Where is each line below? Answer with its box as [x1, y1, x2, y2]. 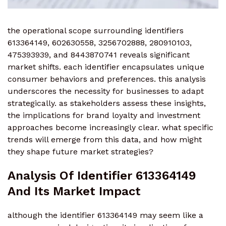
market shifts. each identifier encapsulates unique [8, 62, 204, 72]
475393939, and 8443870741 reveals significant [8, 50, 190, 60]
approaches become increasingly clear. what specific [8, 123, 213, 133]
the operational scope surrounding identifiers [8, 26, 184, 36]
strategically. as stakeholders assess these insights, [8, 98, 206, 108]
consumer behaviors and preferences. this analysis [8, 74, 206, 84]
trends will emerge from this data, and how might [8, 135, 202, 145]
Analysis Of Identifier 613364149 [8, 168, 196, 183]
